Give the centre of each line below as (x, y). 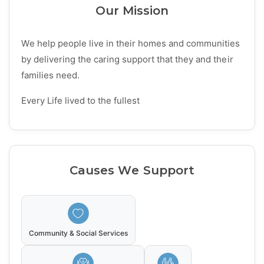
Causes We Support (132, 171)
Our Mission (132, 11)
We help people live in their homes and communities (131, 44)
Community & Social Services (79, 233)
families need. (51, 75)
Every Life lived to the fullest (81, 101)
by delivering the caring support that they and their (127, 60)
